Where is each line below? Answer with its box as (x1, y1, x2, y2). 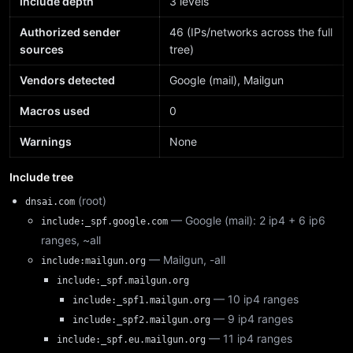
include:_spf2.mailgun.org (72, 314, 210, 325)
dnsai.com (25, 196, 75, 207)
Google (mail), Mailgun (169, 73, 284, 87)
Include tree (9, 170, 73, 184)
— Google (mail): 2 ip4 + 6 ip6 (171, 214, 325, 227)
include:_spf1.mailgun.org (72, 295, 210, 306)
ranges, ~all (41, 233, 101, 247)
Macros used (20, 104, 90, 117)
